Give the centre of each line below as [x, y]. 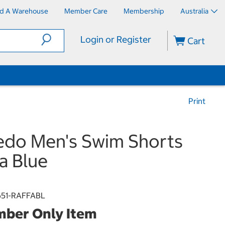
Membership [144, 11]
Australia [194, 11]
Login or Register [116, 39]
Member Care [86, 11]
